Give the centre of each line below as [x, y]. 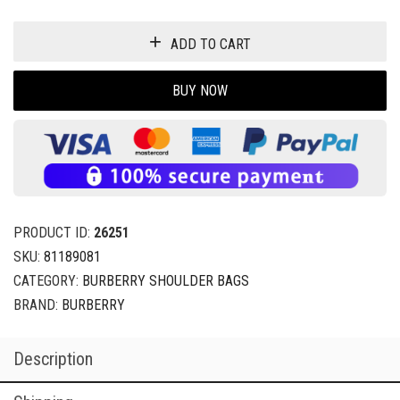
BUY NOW [200, 90]
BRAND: [37, 305]
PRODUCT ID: [54, 233]
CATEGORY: [48, 281]
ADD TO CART [211, 44]
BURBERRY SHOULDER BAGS [166, 281]
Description [53, 359]
